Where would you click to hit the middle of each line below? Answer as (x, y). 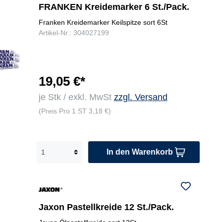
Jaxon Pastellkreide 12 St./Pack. (106, 207)
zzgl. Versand (140, 97)
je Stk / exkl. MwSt (76, 97)
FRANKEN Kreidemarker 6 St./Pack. (114, 7)
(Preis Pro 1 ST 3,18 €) (75, 111)
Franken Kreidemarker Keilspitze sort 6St (103, 23)
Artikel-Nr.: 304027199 (74, 33)
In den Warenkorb (139, 152)
